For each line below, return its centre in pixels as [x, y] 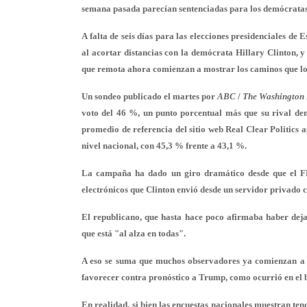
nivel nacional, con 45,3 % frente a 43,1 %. [164, 146]
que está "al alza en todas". [134, 233]
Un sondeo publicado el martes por [149, 96]
